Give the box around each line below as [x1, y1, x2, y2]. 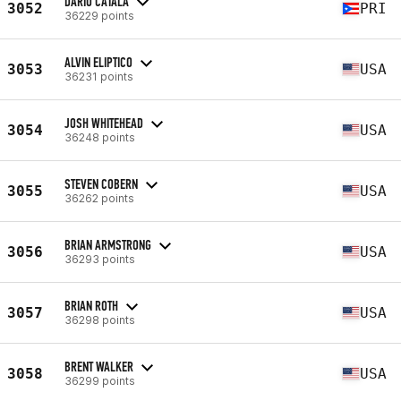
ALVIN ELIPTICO [64, 53, 132, 71]
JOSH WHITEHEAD [64, 114, 143, 132]
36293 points [64, 252, 135, 266]
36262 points [64, 191, 134, 205]
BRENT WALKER [64, 357, 133, 375]
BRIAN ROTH [64, 296, 118, 314]
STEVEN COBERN [64, 175, 138, 192]
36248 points [64, 130, 135, 144]
